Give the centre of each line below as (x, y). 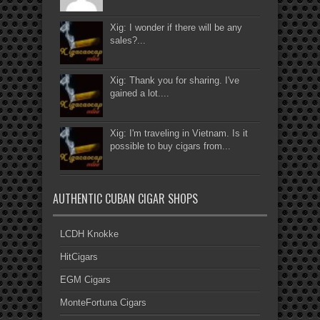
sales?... (128, 41)
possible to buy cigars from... (170, 146)
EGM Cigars (85, 280)
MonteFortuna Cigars (103, 303)
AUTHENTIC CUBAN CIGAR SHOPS (125, 199)
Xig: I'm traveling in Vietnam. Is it (179, 134)
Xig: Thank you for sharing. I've (175, 81)
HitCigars (79, 257)
